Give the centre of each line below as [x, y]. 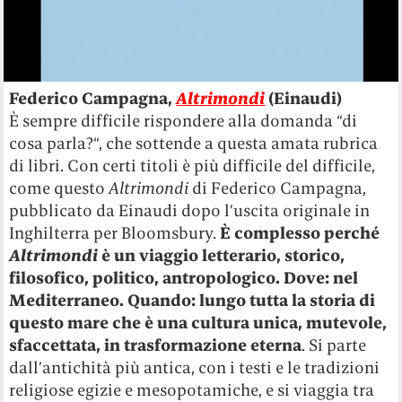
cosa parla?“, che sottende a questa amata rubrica [194, 143]
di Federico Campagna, [278, 188]
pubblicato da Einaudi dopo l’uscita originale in [190, 210]
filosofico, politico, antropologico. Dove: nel [184, 277]
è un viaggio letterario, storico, [222, 255]
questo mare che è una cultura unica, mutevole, [198, 322]
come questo [59, 188]
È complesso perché [300, 232]
